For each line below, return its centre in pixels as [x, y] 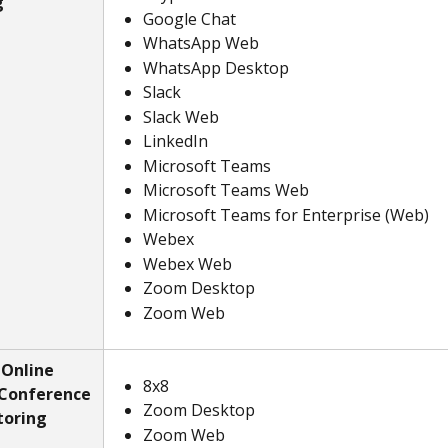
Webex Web [187, 263]
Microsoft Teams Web [226, 190]
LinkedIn [175, 141]
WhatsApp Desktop [216, 67]
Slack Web [181, 116]
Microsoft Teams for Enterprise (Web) [286, 214]
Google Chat [189, 18]
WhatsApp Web [201, 43]
